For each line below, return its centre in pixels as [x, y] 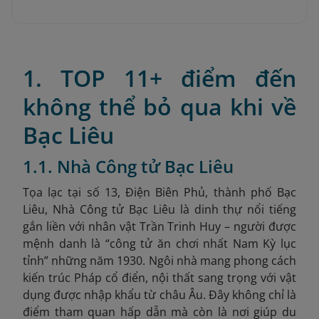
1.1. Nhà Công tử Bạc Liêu [128, 166]
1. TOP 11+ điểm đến [159, 78]
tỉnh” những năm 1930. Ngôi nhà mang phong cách [159, 261]
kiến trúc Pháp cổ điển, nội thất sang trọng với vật [159, 278]
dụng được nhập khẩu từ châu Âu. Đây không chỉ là [159, 295]
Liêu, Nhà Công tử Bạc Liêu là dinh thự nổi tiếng [159, 209]
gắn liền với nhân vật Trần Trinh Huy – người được [159, 226]
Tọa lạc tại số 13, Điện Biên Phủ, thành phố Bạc [159, 192]
